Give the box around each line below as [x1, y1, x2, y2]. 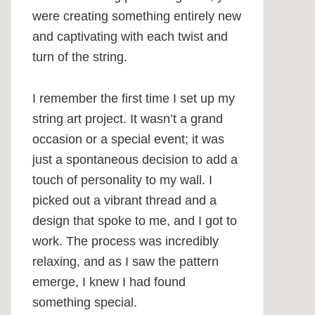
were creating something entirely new [32, 9, 241, 24]
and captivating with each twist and [32, 30, 228, 44]
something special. [32, 295, 137, 310]
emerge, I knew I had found [32, 275, 186, 290]
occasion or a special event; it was [32, 132, 224, 147]
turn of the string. [32, 50, 127, 65]
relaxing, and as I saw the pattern [32, 255, 219, 269]
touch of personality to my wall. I [32, 173, 212, 188]
